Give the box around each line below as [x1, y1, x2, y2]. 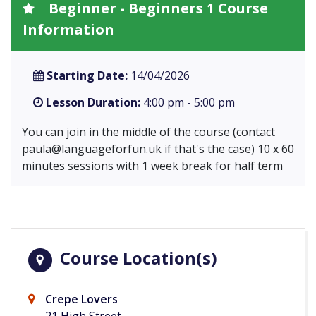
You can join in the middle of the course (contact [22, 124, 275, 140]
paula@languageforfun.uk [22, 141, 162, 157]
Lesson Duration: [46, 95, 140, 111]
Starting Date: [47, 68, 128, 84]
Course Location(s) [56, 246, 217, 270]
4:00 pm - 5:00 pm [140, 95, 235, 111]
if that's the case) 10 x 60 [162, 141, 294, 157]
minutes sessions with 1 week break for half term [22, 158, 283, 174]
